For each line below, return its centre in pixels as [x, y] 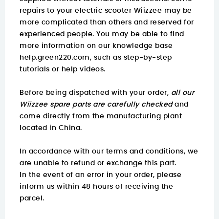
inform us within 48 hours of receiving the [96, 187]
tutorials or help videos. [63, 70]
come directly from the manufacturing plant [101, 117]
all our [182, 93]
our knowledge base [135, 46]
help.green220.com [55, 58]
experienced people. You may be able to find [102, 34]
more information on [59, 46]
